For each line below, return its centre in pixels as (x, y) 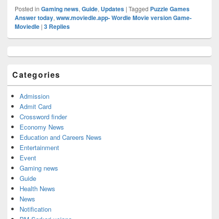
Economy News (42, 127)
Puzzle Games (170, 9)
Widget (17, 67)
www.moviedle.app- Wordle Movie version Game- (124, 17)
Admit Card (35, 106)
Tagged (139, 8)
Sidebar (18, 59)
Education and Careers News (61, 137)
